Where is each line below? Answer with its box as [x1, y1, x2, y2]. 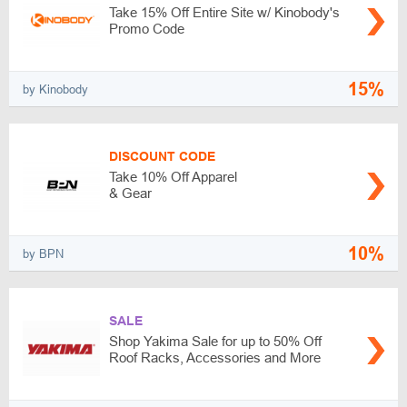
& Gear [109, 185, 152, 201]
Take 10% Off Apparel [109, 169, 237, 184]
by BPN [23, 246, 64, 261]
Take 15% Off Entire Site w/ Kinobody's [109, 5, 340, 20]
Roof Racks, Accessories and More [109, 350, 321, 365]
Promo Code [109, 21, 184, 36]
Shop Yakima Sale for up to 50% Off [109, 333, 322, 349]
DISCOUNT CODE [109, 149, 215, 164]
